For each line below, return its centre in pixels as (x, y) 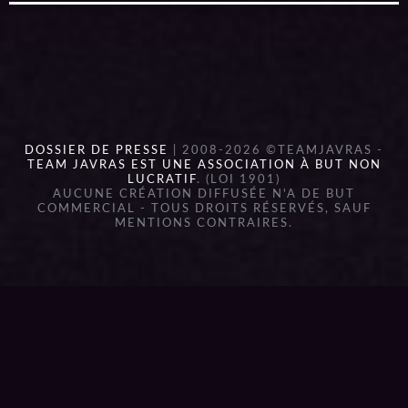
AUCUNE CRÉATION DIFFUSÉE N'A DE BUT (204, 194)
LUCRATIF (162, 179)
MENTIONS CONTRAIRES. (204, 223)
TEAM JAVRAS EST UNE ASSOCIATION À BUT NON (204, 165)
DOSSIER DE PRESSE (97, 150)
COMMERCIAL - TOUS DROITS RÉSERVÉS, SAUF (204, 209)
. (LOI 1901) (239, 179)
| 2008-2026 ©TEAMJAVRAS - (276, 150)
